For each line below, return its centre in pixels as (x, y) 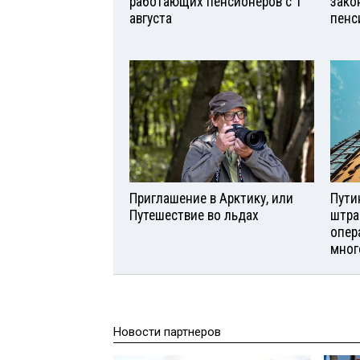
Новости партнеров (167, 332)
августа (151, 18)
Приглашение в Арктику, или (211, 199)
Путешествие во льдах (194, 216)
